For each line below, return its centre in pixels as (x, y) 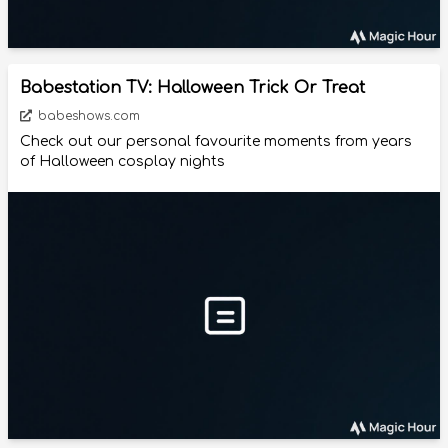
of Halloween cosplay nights (122, 162)
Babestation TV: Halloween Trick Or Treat (192, 88)
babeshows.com (87, 116)
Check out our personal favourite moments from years (216, 142)
